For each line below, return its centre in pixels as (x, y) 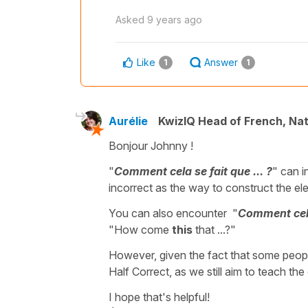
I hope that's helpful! (159, 297)
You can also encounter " (173, 213)
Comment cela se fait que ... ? (193, 171)
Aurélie (128, 121)
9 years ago (175, 19)
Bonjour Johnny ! (151, 145)
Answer (221, 62)
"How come (140, 229)
